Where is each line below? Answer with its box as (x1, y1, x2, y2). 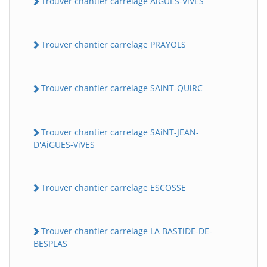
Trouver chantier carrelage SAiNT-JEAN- (41, 126, 199, 138)
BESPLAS (33, 238, 67, 250)
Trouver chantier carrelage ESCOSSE (41, 181, 186, 193)
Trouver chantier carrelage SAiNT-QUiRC (41, 82, 203, 94)
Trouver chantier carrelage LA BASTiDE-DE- (41, 225, 212, 237)
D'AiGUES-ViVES (33, 138, 95, 150)
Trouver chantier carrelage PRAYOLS (41, 39, 186, 51)
